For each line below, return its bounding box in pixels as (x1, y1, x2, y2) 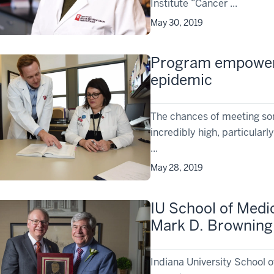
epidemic (150, 70, 213, 90)
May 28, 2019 (150, 162, 204, 174)
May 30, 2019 (150, 17, 204, 28)
